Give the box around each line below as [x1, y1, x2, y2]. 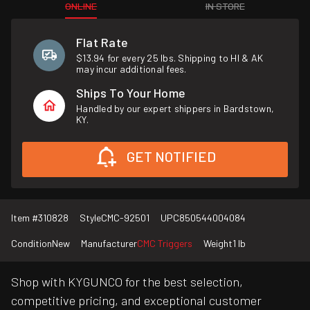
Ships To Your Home [76, 85, 186, 100]
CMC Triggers [137, 237, 192, 250]
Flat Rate [76, 35, 129, 50]
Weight [203, 237, 232, 250]
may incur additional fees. [76, 63, 187, 75]
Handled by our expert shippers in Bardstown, [76, 102, 275, 114]
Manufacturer [81, 237, 137, 250]
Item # [11, 212, 38, 224]
